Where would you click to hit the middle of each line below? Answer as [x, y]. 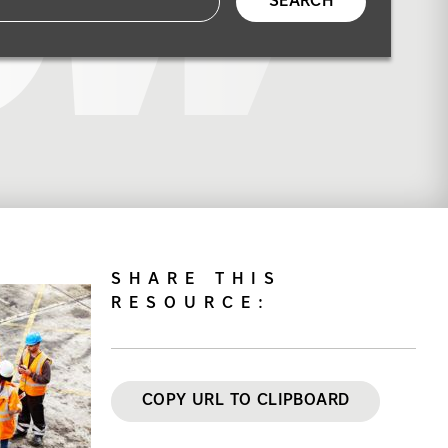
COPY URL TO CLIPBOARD [246, 401]
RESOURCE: [191, 304]
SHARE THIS [196, 280]
